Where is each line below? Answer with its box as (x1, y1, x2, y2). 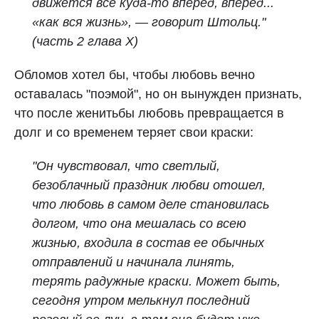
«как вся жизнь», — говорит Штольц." (32, 15, 266, 29)
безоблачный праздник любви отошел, (32, 178, 266, 192)
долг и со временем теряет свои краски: (14, 125, 253, 140)
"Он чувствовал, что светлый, (32, 159, 220, 173)
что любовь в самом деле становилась (32, 197, 269, 211)
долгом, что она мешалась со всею (32, 216, 246, 231)
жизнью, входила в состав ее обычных (32, 236, 264, 250)
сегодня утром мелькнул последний (32, 293, 250, 308)
